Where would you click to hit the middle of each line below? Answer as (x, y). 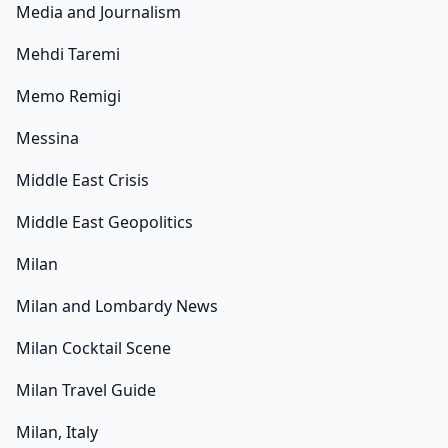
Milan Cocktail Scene (93, 348)
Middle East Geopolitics (104, 222)
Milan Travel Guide (86, 390)
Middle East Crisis (82, 180)
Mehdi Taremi (68, 54)
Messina (47, 138)
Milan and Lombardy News (117, 306)
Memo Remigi (68, 96)
